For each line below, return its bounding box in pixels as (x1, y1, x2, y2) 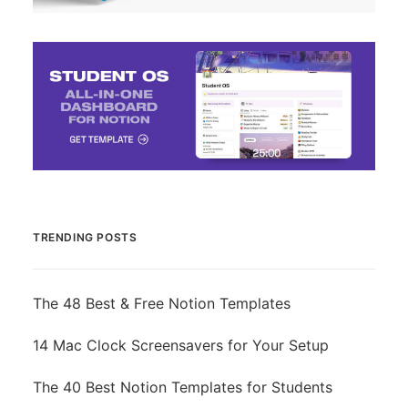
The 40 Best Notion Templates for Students (33, 377, 332, 396)
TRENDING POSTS (33, 229, 138, 244)
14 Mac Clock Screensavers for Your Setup (33, 335, 329, 354)
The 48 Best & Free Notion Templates (33, 293, 291, 312)
